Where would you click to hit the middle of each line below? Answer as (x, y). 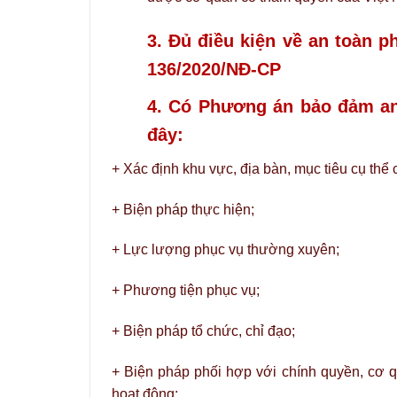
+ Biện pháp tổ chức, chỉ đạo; (203, 331)
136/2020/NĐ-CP (214, 69)
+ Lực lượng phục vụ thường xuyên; (226, 250)
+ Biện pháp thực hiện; (183, 209)
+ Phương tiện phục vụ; (186, 291)
